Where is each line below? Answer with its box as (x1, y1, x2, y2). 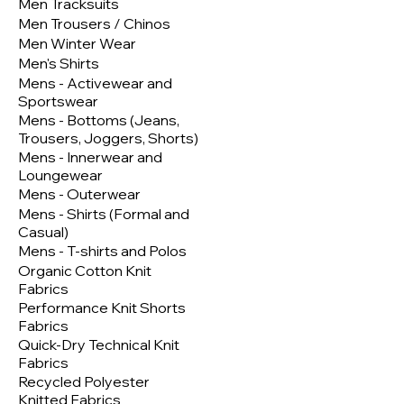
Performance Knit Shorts (18, 298, 186, 317)
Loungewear (18, 166, 103, 185)
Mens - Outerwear (18, 185, 141, 204)
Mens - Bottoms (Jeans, (18, 111, 179, 130)
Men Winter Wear (18, 34, 136, 53)
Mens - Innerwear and (18, 148, 162, 167)
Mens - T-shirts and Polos (18, 242, 187, 261)
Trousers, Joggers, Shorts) (18, 129, 198, 148)
